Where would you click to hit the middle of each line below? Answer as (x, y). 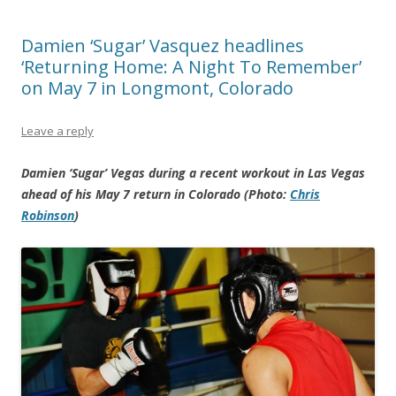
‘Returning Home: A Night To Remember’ (191, 66)
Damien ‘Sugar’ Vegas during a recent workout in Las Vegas (193, 172)
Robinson (48, 215)
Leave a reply (57, 130)
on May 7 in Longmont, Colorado (157, 88)
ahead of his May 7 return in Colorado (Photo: (156, 194)
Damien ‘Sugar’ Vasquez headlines (163, 45)
